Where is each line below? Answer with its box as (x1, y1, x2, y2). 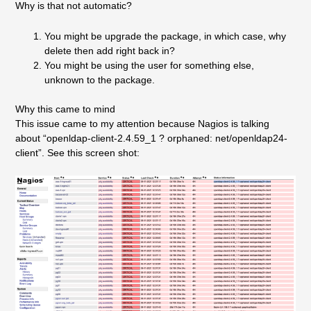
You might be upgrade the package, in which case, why (44, 30, 286, 42)
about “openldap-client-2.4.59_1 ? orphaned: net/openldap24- (15, 132, 287, 144)
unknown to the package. (44, 74, 155, 85)
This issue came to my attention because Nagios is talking (15, 117, 269, 129)
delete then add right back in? (44, 44, 175, 56)
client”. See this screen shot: (15, 146, 140, 158)
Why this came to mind (15, 103, 115, 115)
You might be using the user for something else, (44, 59, 254, 71)
